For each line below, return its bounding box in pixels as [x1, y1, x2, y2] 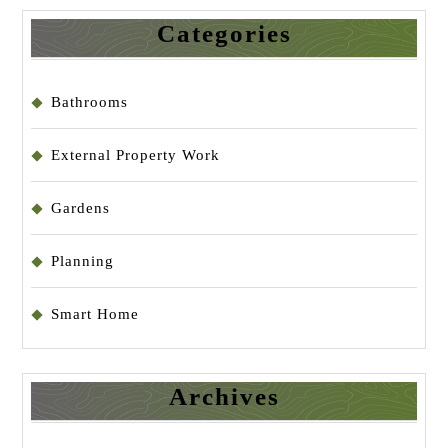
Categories [156, 20, 292, 47]
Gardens [51, 200, 110, 216]
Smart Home [51, 306, 139, 322]
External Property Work [51, 147, 220, 163]
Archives [168, 383, 280, 410]
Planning [51, 253, 114, 269]
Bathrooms [51, 94, 128, 110]
